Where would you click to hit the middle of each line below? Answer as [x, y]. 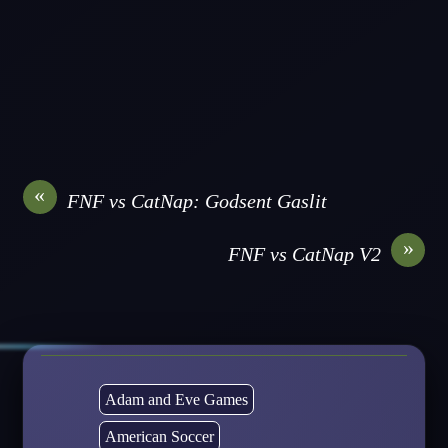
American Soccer [159, 436]
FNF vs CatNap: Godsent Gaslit [196, 200]
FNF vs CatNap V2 [305, 253]
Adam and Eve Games [176, 399]
